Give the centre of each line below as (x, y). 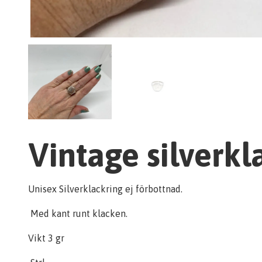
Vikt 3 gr (46, 238)
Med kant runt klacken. (79, 213)
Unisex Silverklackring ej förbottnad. (105, 189)
